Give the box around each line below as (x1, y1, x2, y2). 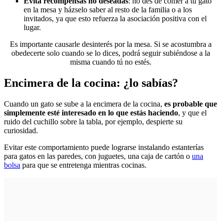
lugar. (24, 23, 41, 32)
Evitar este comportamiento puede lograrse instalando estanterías (4, 143, 204, 151)
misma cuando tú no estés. (70, 58, 151, 67)
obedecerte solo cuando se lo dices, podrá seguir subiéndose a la (11, 49, 210, 58)
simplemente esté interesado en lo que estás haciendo (4, 108, 178, 117)
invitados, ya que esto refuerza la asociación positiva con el (24, 14, 207, 23)
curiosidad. (4, 126, 40, 135)
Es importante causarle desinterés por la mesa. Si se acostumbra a (9, 40, 212, 49)
